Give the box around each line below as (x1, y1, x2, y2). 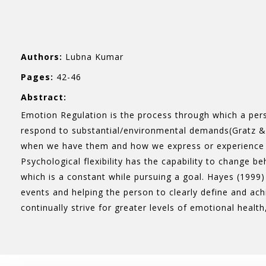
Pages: (21, 71, 53, 83)
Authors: (21, 51, 62, 62)
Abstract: (21, 91, 66, 103)
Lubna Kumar (62, 51, 123, 62)
